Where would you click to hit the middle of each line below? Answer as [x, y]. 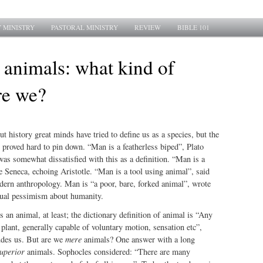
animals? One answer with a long [138, 240]
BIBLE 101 [194, 27]
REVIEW [148, 27]
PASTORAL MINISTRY [85, 27]
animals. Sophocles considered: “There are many [107, 252]
